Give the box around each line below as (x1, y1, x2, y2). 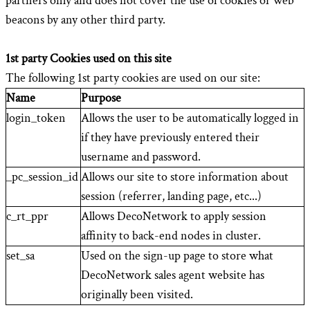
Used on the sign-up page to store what (81, 248, 273, 264)
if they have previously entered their (81, 129, 259, 145)
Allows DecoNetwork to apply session (81, 208, 266, 224)
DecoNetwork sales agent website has (81, 267, 264, 283)
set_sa (6, 248, 35, 264)
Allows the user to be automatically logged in (81, 110, 299, 126)
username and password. (81, 149, 201, 165)
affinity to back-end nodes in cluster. (81, 228, 261, 244)
